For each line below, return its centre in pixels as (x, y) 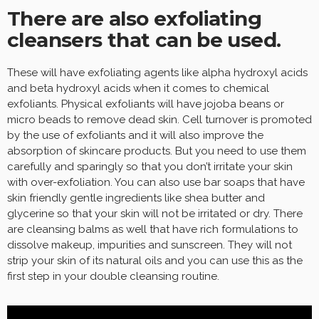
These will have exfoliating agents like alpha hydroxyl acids (157, 73)
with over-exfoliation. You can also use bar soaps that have (156, 183)
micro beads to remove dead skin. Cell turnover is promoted (159, 120)
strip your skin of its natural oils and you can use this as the (155, 261)
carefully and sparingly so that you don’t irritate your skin (150, 167)
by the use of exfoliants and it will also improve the (135, 136)
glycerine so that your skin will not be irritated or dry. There (155, 214)
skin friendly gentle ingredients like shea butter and (136, 198)
